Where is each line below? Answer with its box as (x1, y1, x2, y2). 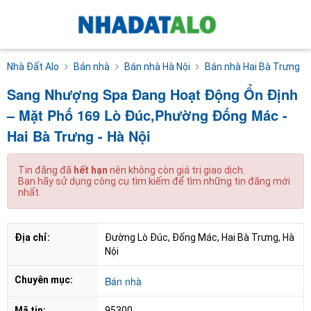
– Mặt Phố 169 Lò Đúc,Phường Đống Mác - (7, 104, 287, 125)
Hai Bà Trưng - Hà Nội (7, 125, 151, 146)
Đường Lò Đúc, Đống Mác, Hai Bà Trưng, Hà (105, 231, 294, 243)
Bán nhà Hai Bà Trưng (205, 60, 300, 72)
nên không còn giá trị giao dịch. (108, 164, 245, 176)
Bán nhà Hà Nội (124, 60, 190, 72)
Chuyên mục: (15, 274, 73, 285)
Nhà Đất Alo (7, 60, 59, 72)
